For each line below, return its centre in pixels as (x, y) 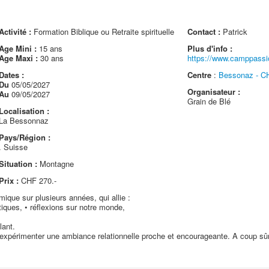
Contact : (204, 32)
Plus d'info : (210, 48)
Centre (200, 75)
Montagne (55, 164)
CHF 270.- (37, 180)
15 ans (49, 48)
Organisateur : (214, 92)
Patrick (234, 32)
